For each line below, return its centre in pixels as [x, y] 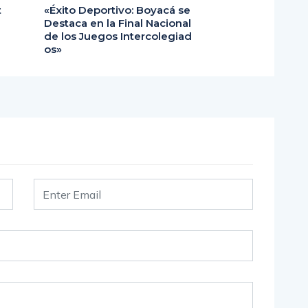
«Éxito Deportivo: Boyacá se [117, 10]
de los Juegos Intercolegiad [118, 36]
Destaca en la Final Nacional [118, 23]
